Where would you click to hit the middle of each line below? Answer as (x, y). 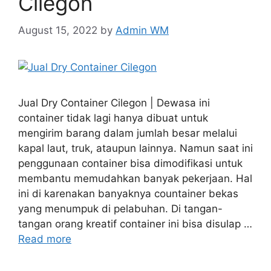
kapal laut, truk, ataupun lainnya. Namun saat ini (135, 148)
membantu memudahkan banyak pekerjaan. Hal (135, 178)
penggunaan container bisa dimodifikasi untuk (130, 163)
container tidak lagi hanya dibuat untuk (113, 118)
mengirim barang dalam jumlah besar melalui (128, 133)
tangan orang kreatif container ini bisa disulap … (135, 224)
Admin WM (142, 30)
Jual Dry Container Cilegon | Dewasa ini (114, 103)
